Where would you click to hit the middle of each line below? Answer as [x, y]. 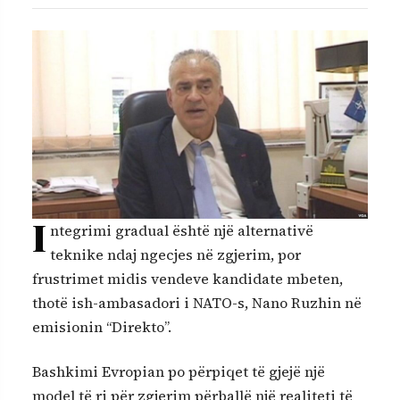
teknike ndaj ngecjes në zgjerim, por [175, 255]
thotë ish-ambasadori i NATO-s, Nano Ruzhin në [197, 303]
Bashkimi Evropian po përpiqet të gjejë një [179, 371]
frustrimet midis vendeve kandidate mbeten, [187, 279]
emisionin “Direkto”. [102, 327]
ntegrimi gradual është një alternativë [182, 231]
